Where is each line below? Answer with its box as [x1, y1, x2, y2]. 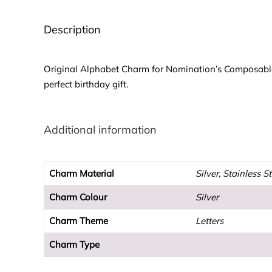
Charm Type [49, 239, 100, 251]
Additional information [44, 123, 157, 137]
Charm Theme [49, 215, 108, 227]
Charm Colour [49, 191, 107, 203]
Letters [195, 215, 223, 227]
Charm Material [49, 168, 114, 180]
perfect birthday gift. [44, 78, 128, 90]
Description [44, 22, 101, 37]
